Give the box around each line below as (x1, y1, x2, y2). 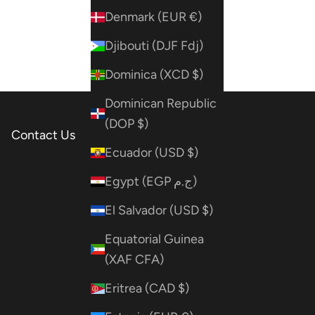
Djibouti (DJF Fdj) (105, 37, 203, 53)
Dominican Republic (105, 95, 217, 111)
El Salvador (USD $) (105, 202, 213, 218)
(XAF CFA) (105, 251, 164, 267)
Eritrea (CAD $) (105, 280, 189, 296)
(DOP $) (105, 115, 148, 131)
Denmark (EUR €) (105, 8, 202, 25)
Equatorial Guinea (105, 231, 204, 247)
